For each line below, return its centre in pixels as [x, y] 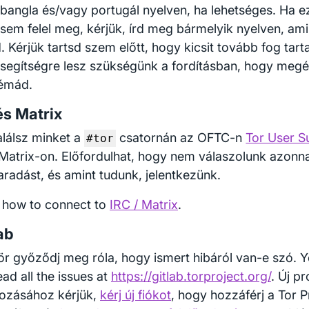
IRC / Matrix [144, 205]
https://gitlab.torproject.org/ [191, 276]
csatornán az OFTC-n [181, 138]
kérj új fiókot [136, 295]
